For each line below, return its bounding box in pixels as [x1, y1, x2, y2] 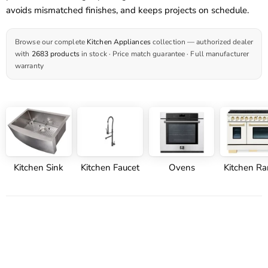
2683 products [31, 49, 80, 59]
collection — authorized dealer [150, 37, 253, 47]
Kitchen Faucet [81, 162, 140, 174]
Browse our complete [15, 37, 87, 47]
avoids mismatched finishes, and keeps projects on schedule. [6, 4, 249, 16]
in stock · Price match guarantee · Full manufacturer [79, 49, 249, 59]
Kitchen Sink [14, 162, 64, 174]
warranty [15, 61, 44, 71]
